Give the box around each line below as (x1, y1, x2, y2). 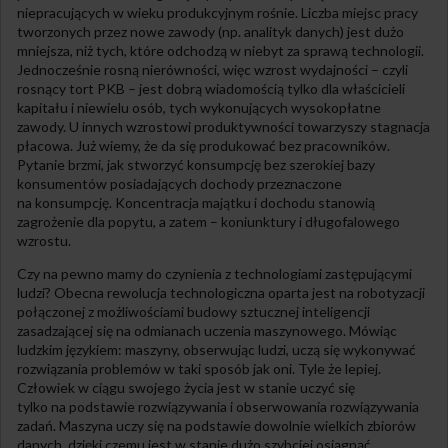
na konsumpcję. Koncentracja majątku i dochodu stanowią (17, 193, 375, 211)
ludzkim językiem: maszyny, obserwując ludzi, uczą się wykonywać (17, 340, 416, 358)
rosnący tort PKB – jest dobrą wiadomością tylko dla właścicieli (17, 79, 405, 97)
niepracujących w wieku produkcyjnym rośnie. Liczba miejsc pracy (17, 3, 418, 21)
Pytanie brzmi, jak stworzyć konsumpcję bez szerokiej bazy (17, 155, 375, 173)
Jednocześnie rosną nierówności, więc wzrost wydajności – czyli (17, 60, 408, 78)
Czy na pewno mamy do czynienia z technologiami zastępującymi (17, 264, 412, 282)
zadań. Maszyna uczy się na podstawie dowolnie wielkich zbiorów (17, 416, 416, 434)
